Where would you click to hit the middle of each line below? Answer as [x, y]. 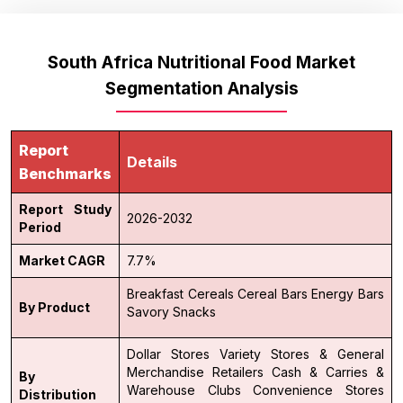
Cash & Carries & [328, 372]
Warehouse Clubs [184, 390]
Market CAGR [62, 260]
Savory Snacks [171, 311]
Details [152, 161]
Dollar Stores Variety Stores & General [255, 354]
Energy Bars [348, 293]
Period [40, 227]
